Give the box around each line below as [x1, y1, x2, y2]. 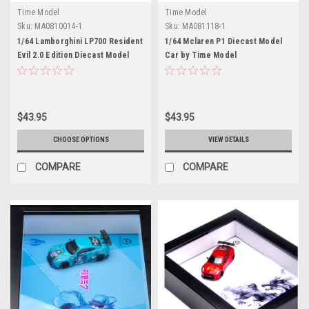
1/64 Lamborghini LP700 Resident [17, 36, 143, 46]
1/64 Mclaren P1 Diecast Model [165, 36, 283, 46]
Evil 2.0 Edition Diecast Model [17, 50, 130, 60]
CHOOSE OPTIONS [52, 135, 109, 143]
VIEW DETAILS [208, 135, 249, 143]
